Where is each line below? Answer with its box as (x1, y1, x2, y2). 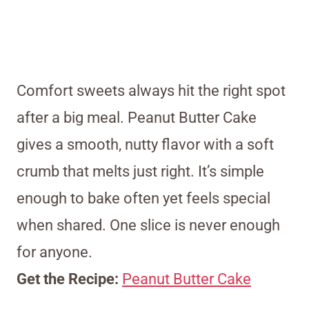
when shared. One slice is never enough (17, 217, 280, 235)
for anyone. (17, 243, 92, 261)
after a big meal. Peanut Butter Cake (17, 109, 257, 127)
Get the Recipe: (17, 270, 122, 288)
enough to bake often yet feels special (17, 190, 270, 208)
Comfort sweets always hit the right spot (17, 82, 286, 100)
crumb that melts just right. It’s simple (17, 163, 264, 181)
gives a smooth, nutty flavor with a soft (17, 136, 274, 154)
